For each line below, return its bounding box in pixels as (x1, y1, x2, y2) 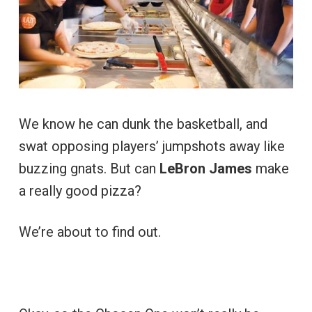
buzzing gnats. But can (18, 160, 159, 178)
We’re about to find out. (18, 224, 161, 241)
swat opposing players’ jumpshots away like (18, 138, 285, 155)
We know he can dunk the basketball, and (18, 116, 267, 133)
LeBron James (159, 160, 252, 178)
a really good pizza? (18, 182, 141, 200)
